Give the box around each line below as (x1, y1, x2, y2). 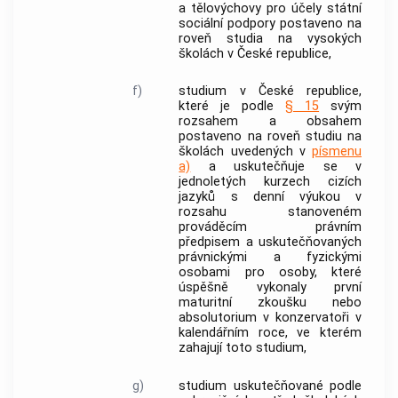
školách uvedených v (179, 144, 312, 160)
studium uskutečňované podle (179, 378, 362, 394)
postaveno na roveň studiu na (179, 129, 362, 145)
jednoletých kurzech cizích (179, 174, 362, 190)
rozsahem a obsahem (179, 114, 362, 130)
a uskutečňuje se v (190, 159, 362, 175)
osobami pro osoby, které (179, 265, 362, 281)
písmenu (312, 144, 362, 160)
